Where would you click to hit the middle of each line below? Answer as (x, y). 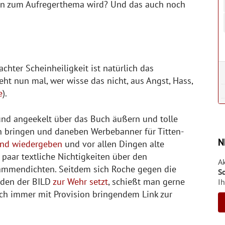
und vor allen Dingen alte (113, 144)
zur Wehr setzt (80, 181)
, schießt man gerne (146, 181)
